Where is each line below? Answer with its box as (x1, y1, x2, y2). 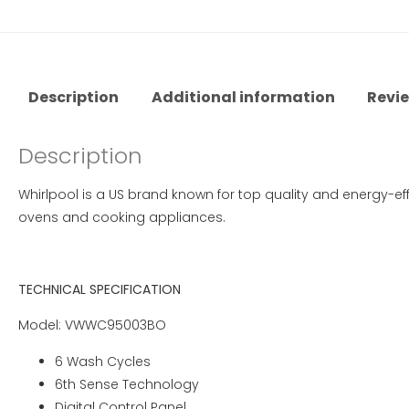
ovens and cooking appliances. (18, 208, 225, 227)
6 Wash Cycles (55, 351, 151, 371)
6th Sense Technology (55, 374, 199, 393)
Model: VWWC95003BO (18, 316, 166, 335)
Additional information (151, 87, 335, 109)
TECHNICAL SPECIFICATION (18, 279, 181, 299)
